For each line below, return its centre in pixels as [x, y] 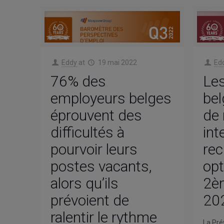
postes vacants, [101, 166]
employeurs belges [111, 98]
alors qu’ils [84, 183]
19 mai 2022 [117, 63]
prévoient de [89, 200]
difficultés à [87, 132]
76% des [78, 81]
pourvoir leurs [94, 149]
